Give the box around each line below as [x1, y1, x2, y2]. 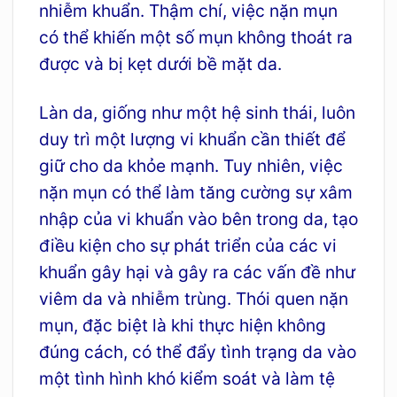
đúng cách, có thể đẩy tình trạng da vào [38, 340, 356, 362]
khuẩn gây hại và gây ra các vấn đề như [38, 261, 355, 283]
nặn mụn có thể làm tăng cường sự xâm [38, 181, 353, 203]
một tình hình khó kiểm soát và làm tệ [38, 367, 335, 389]
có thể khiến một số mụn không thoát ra [38, 26, 353, 48]
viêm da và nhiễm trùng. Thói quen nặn [38, 287, 348, 309]
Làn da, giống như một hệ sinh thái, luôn [38, 101, 355, 123]
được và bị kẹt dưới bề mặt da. [38, 52, 282, 74]
